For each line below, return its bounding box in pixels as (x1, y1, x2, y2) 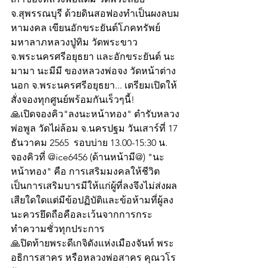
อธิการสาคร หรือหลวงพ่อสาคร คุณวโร (11, 252, 178, 264)
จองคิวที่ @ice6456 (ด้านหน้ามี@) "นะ (11, 151, 165, 163)
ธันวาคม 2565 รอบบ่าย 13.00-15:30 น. (11, 137, 170, 149)
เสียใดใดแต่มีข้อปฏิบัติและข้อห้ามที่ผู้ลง (11, 194, 173, 206)
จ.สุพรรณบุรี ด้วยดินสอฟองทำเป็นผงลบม (11, 8, 179, 20)
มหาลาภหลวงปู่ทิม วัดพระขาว (11, 36, 140, 48)
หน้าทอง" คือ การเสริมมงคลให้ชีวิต (11, 166, 160, 178)
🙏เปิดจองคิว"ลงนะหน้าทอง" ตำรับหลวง (11, 108, 179, 120)
